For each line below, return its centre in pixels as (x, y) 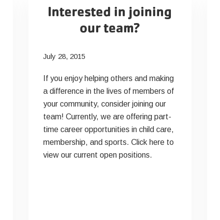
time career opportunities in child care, (109, 129)
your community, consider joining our (105, 104)
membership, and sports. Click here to (109, 142)
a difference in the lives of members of (109, 91)
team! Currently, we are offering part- (108, 117)
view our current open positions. (100, 155)
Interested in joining (110, 12)
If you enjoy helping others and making (109, 78)
